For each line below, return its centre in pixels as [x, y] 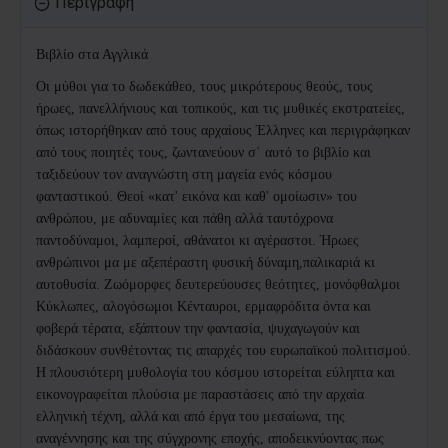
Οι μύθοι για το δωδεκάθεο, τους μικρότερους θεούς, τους [204, 87]
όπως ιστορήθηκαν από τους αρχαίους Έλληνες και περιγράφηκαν [223, 131]
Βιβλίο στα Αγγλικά [92, 55]
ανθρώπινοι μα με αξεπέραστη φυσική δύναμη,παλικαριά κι [205, 263]
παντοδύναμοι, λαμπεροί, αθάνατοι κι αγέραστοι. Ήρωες [197, 241]
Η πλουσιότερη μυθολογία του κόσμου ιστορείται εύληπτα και [215, 373]
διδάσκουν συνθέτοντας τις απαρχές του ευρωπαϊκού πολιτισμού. [223, 351]
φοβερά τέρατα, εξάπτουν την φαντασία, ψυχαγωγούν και [198, 329]
